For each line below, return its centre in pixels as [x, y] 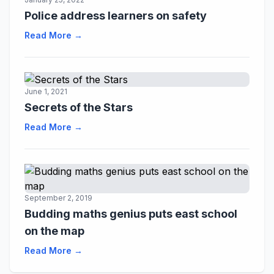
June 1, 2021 [46, 91]
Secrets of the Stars [79, 107]
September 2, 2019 [58, 198]
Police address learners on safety [116, 16]
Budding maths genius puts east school [131, 214]
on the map [54, 231]
